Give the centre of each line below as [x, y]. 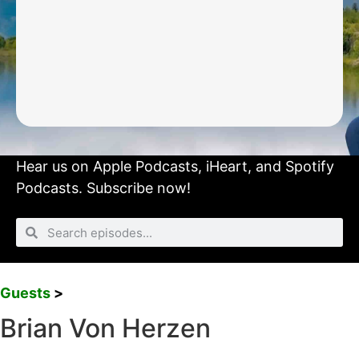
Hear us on [54, 167]
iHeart [227, 167]
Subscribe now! [139, 188]
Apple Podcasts [145, 167]
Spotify [310, 167]
